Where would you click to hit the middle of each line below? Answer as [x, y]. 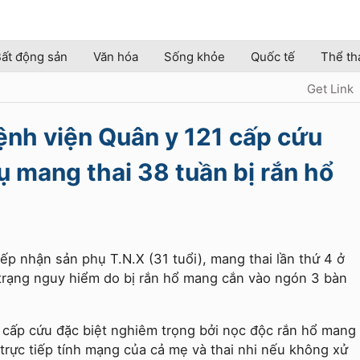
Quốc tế [273, 57]
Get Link [330, 89]
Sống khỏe [194, 57]
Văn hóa [116, 57]
